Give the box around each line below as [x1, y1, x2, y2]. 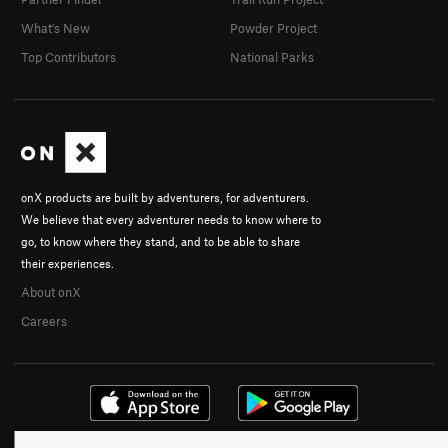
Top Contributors [21, 48, 116, 65]
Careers [21, 312, 67, 329]
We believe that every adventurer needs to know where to [21, 211, 321, 226]
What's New [21, 19, 90, 36]
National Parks [230, 48, 314, 65]
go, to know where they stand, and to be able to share [21, 233, 300, 248]
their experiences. [21, 255, 114, 270]
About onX [21, 283, 81, 300]
